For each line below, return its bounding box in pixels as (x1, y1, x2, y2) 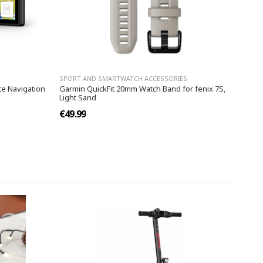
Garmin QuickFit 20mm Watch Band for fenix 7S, (59, 83, 225, 95)
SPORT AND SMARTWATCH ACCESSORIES (59, 74, 187, 83)
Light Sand (59, 92, 96, 103)
